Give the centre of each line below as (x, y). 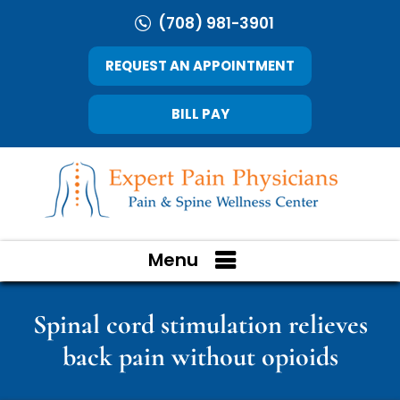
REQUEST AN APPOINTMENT (200, 66)
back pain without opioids (200, 357)
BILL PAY (200, 114)
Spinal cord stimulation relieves (200, 325)
